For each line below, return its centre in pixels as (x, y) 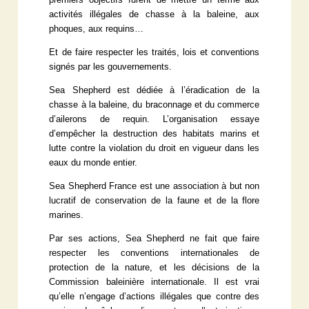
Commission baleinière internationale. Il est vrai (154, 282)
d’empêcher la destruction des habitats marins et (154, 134)
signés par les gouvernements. (111, 67)
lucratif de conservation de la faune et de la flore (154, 201)
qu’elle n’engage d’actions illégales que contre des (154, 297)
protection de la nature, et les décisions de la (154, 268)
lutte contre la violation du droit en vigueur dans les (154, 149)
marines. (67, 216)
